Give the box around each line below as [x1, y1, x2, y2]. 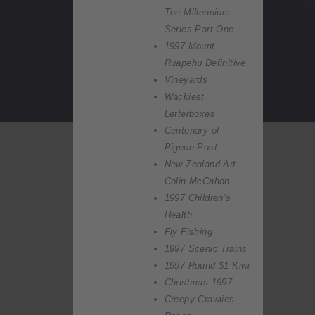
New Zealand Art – [164, 159, 245, 170]
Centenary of [164, 125, 220, 136]
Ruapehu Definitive [164, 58, 246, 69]
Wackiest [164, 91, 205, 103]
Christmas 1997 [164, 277, 233, 288]
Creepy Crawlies [164, 294, 235, 305]
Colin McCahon [164, 176, 230, 187]
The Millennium [164, 7, 231, 18]
